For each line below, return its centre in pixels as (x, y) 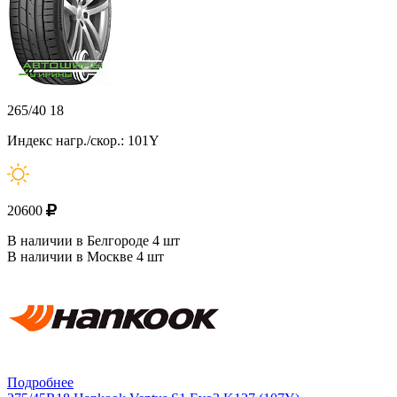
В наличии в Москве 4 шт (86, 257)
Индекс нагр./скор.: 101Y (83, 141)
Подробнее (40, 383)
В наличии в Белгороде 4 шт (93, 241)
